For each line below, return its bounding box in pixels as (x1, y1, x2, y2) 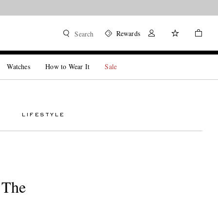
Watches (7, 62, 30, 71)
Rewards (116, 29, 140, 38)
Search (74, 29, 94, 38)
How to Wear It (45, 62, 90, 71)
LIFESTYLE (21, 112, 65, 117)
